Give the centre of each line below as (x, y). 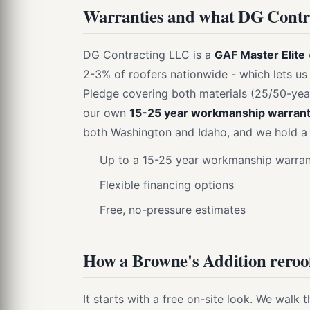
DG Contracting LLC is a (149, 55)
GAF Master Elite (260, 55)
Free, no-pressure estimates (173, 210)
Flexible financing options (167, 185)
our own (106, 113)
